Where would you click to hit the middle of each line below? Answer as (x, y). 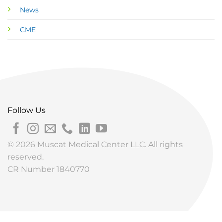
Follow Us (27, 111)
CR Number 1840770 (49, 169)
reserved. (26, 157)
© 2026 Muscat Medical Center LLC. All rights (95, 145)
